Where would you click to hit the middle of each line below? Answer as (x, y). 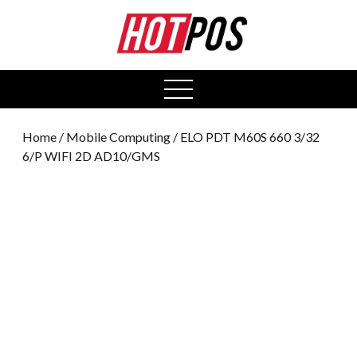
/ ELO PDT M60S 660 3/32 (245, 136)
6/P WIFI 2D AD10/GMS (91, 155)
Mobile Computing (118, 136)
